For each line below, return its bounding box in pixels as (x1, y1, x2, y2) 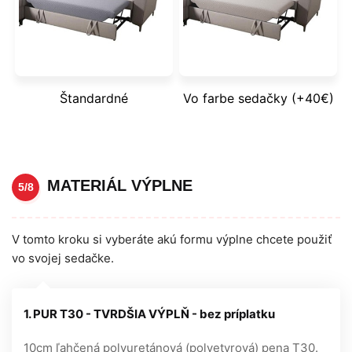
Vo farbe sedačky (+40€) (182, 90, 334, 106)
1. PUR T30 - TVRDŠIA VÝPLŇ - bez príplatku (24, 306, 275, 321)
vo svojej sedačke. (12, 250, 114, 266)
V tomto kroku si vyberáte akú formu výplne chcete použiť (12, 231, 332, 247)
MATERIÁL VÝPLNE (47, 177, 192, 195)
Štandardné (60, 90, 128, 106)
